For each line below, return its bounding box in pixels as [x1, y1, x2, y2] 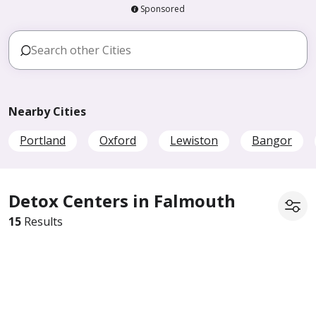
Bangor [252, 133, 292, 148]
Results [21, 214, 63, 229]
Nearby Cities [8, 104, 86, 119]
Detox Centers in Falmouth [8, 189, 236, 212]
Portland [20, 133, 66, 148]
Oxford [99, 133, 136, 148]
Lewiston [170, 133, 218, 148]
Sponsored [140, 3, 185, 15]
